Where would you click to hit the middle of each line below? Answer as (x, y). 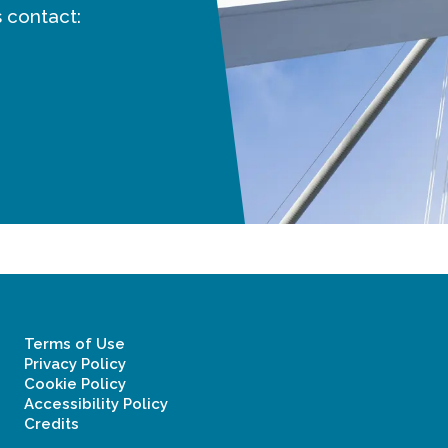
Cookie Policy (75, 384)
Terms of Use (74, 344)
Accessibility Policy (96, 404)
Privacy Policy (75, 364)
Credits (51, 424)
